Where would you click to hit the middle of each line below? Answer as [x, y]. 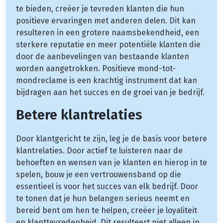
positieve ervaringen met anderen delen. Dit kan [106, 20]
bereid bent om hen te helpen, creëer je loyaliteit [107, 210]
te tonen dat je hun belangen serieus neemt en [103, 198]
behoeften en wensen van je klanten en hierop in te [111, 162]
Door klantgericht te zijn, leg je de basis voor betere [111, 138]
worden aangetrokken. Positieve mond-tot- [96, 68]
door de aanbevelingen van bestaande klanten [103, 56]
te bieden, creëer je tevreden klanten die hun [100, 8]
